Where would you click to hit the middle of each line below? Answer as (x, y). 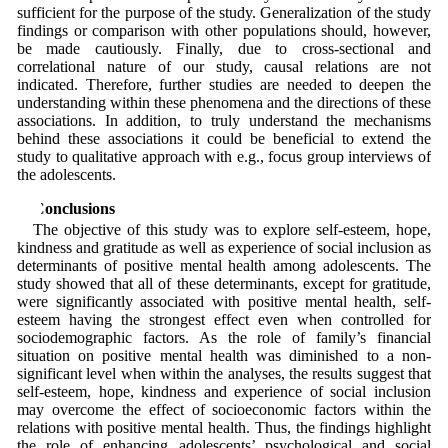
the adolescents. (66, 175)
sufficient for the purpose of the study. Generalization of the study (224, 13)
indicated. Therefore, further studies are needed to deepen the (224, 85)
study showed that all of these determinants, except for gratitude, (224, 284)
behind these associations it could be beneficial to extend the (224, 139)
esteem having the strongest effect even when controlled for (224, 320)
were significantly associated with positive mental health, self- (224, 302)
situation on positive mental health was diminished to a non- (224, 356)
